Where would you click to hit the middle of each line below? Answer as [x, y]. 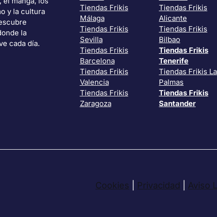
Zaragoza [95, 104]
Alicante [173, 18]
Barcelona [97, 61]
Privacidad [159, 185]
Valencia [94, 82]
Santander [177, 104]
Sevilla [91, 40]
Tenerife [174, 61]
